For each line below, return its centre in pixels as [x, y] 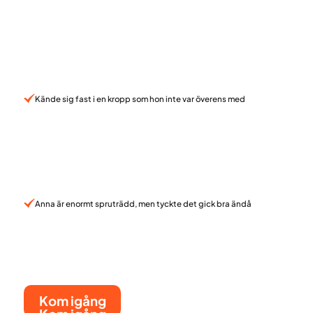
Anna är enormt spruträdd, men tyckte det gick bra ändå [143, 203]
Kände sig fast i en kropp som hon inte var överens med [140, 99]
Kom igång [72, 300]
